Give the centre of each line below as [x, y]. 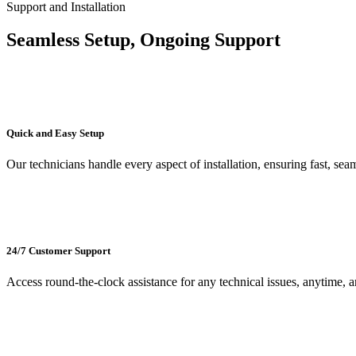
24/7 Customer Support [58, 251]
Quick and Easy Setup [55, 133]
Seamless [45, 39]
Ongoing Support [208, 39]
